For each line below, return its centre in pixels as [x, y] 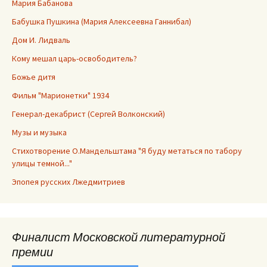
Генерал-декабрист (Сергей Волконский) [89, 114]
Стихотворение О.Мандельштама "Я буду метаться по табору [127, 151]
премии [32, 252]
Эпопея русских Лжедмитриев [69, 182]
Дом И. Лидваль [41, 40]
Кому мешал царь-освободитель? [74, 59]
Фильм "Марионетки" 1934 [60, 96]
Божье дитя [34, 77]
